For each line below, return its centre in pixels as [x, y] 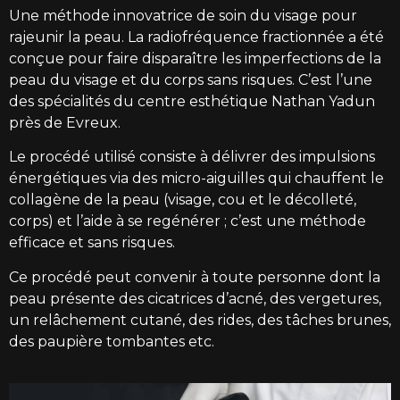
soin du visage [268, 16]
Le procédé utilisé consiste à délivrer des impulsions [192, 157]
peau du [42, 80]
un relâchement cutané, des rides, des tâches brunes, [200, 320]
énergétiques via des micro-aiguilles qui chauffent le [196, 179]
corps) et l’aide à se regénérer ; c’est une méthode [187, 221]
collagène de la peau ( [88, 200]
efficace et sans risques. [92, 243]
